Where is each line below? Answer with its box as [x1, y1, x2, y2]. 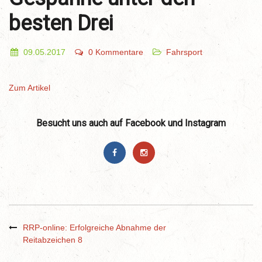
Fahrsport [166, 47, 202, 57]
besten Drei [9, 11, 113, 36]
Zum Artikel [9, 83, 50, 92]
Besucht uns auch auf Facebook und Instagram [36, 118, 226, 129]
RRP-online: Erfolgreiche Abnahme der [23, 223, 166, 233]
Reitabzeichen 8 [23, 235, 82, 245]
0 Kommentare [88, 47, 143, 57]
